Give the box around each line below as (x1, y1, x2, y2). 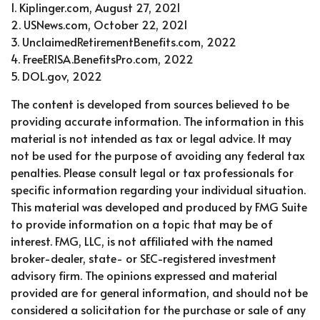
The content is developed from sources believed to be (11, 96, 289, 112)
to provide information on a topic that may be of (11, 216, 273, 232)
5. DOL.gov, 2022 (11, 68, 102, 84)
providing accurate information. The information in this (11, 113, 304, 129)
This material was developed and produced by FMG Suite (11, 199, 307, 215)
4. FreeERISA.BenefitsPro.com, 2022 (11, 51, 194, 67)
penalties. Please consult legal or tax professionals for (11, 164, 294, 181)
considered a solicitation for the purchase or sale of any (11, 301, 306, 318)
